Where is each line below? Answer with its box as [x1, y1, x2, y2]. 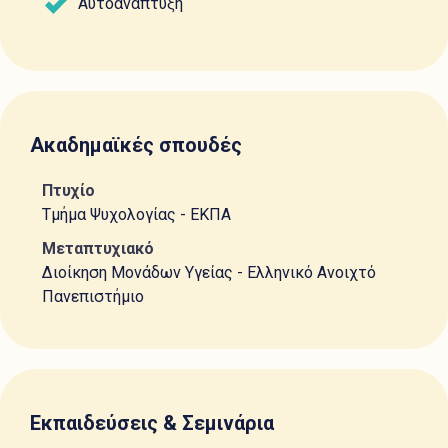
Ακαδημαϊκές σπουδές [30, 133, 242, 158]
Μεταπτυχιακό [42, 239, 154, 259]
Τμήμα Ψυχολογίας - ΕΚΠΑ [42, 205, 231, 225]
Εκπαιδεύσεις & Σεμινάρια [30, 411, 274, 436]
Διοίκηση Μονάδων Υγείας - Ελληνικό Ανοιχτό [42, 263, 376, 283]
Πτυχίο [42, 181, 95, 201]
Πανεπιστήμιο [42, 287, 144, 307]
